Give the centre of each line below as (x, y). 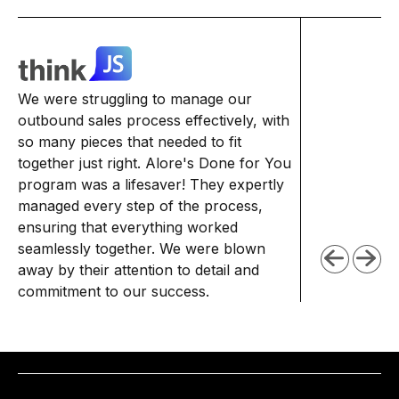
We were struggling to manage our (135, 98)
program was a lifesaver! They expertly (151, 184)
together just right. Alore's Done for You (155, 163)
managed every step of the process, (140, 205)
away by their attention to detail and (138, 269)
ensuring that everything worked (128, 227)
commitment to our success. (114, 291)
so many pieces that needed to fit (130, 141)
